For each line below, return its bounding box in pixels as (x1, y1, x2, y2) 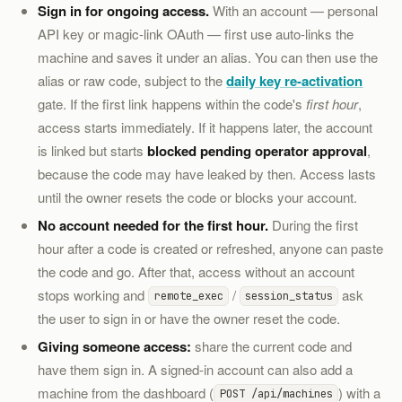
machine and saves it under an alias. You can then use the (38, 47, 379, 66)
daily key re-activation (226, 70, 363, 91)
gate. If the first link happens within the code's (38, 93, 307, 113)
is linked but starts (38, 140, 148, 160)
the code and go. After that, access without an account (38, 261, 355, 281)
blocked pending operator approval (147, 140, 368, 161)
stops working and (38, 284, 149, 304)
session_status (244, 288, 333, 304)
